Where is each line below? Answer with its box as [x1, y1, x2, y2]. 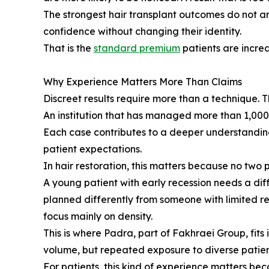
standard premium [94, 42, 180, 55]
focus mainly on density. [43, 210, 153, 223]
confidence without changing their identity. [43, 25, 241, 38]
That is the [43, 42, 94, 55]
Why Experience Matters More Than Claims [43, 76, 242, 88]
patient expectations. [43, 143, 142, 156]
